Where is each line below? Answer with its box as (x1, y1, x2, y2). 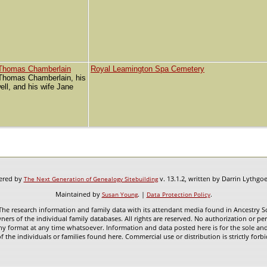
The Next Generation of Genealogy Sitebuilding (23, 175, 158, 183)
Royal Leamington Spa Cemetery (91, 64, 204, 74)
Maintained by (55, 190, 102, 198)
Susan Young (101, 190, 138, 198)
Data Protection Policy (146, 190, 210, 198)
